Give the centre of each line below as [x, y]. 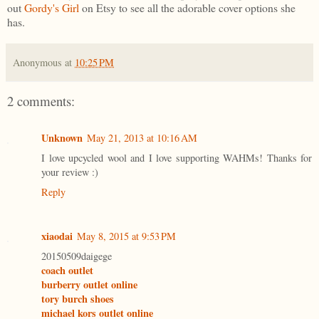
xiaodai [57, 236]
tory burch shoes [78, 299]
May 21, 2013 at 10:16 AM [142, 138]
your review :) [70, 172]
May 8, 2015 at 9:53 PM [126, 236]
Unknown [62, 138]
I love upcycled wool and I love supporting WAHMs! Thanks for [177, 158]
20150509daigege [77, 256]
